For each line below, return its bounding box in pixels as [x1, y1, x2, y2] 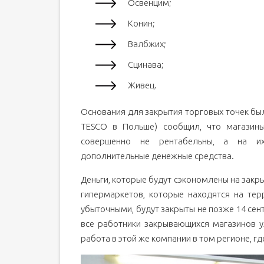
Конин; [128, 18, 155, 28]
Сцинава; [128, 60, 164, 70]
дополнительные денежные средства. [81, 151, 234, 161]
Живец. [128, 80, 157, 90]
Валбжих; [128, 39, 166, 49]
